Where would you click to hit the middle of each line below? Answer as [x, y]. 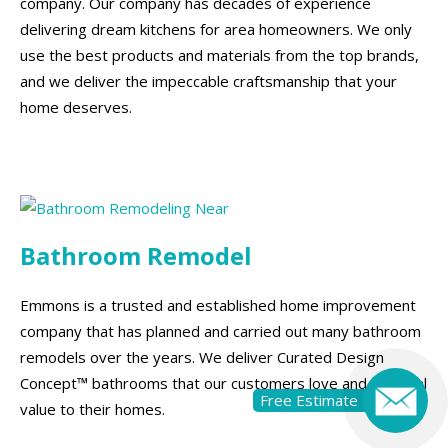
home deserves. [76, 107]
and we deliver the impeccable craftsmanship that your [208, 81]
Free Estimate [309, 400]
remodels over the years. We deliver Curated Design [202, 356]
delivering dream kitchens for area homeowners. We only [216, 29]
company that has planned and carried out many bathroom [220, 330]
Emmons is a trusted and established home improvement [218, 304]
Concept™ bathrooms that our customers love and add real [223, 382]
